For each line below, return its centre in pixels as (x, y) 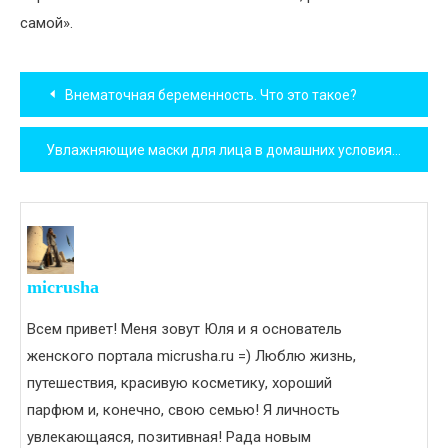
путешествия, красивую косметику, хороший (179, 382)
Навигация (94, 84)
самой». (46, 23)
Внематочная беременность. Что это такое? (211, 95)
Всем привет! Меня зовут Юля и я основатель (184, 328)
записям (74, 174)
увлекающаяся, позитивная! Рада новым (169, 436)
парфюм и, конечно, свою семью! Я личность (183, 409)
